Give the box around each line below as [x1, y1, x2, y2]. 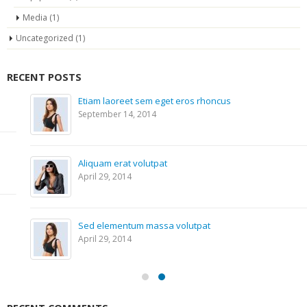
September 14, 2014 [55, 108, 133, 120]
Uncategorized [16, 32, 73, 44]
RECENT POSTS [7, 69, 82, 84]
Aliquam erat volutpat [55, 156, 144, 169]
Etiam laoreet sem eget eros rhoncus [55, 94, 208, 107]
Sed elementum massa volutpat [55, 219, 187, 232]
